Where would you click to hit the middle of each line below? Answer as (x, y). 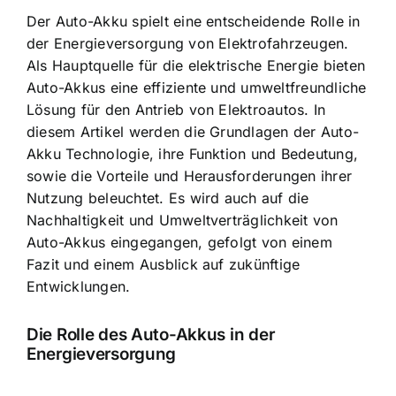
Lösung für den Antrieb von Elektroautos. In (176, 109)
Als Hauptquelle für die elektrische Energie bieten (196, 65)
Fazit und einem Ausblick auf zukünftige (164, 264)
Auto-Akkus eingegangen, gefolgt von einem (179, 242)
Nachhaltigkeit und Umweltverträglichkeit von (183, 220)
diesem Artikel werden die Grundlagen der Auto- (193, 131)
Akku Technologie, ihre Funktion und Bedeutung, (193, 153)
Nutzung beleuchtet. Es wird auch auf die (168, 198)
